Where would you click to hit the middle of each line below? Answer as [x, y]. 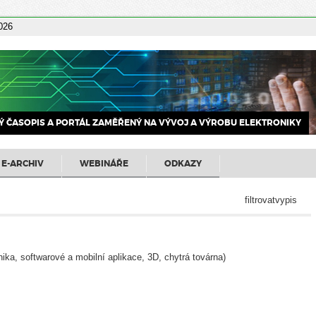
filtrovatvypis [271, 200]
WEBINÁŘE [104, 163]
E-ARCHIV [23, 163]
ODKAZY [183, 163]
